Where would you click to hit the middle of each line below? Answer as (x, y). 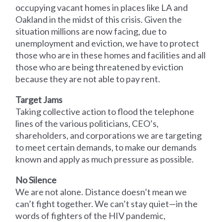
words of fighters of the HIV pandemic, (91, 215)
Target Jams (39, 99)
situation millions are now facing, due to (91, 31)
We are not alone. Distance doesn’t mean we (101, 192)
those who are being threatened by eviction (100, 67)
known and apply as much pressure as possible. (105, 159)
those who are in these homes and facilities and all (111, 55)
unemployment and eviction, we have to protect (108, 43)
